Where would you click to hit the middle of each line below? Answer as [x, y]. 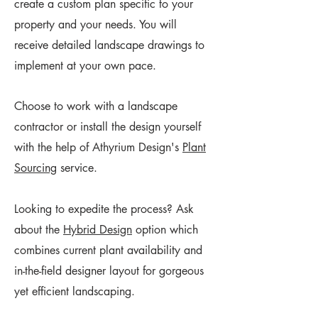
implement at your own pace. [85, 66]
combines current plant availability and [108, 250]
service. [77, 168]
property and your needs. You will [95, 24]
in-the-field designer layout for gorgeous [109, 271]
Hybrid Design [98, 230]
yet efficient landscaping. [75, 291]
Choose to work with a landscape [96, 106]
